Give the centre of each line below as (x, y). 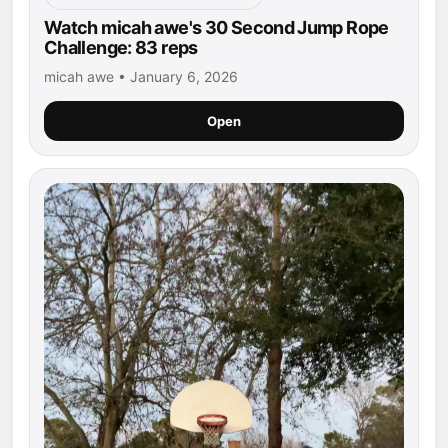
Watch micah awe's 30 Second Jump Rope (216, 28)
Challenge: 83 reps (121, 48)
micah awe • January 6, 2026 (141, 77)
